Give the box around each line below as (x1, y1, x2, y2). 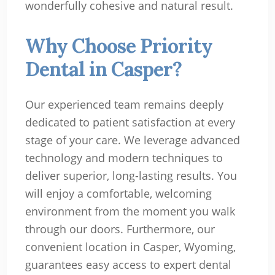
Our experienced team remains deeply (25, 96, 223, 112)
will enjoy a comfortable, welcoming (25, 185, 212, 201)
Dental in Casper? (25, 56, 182, 82)
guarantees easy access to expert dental (25, 257, 231, 272)
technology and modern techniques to (25, 150, 223, 165)
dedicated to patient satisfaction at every (25, 114, 235, 130)
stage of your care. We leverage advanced (25, 132, 240, 147)
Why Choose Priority (25, 33, 212, 58)
